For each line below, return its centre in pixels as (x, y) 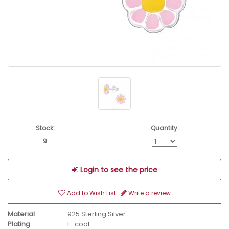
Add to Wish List (91, 193)
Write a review (149, 193)
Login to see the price (118, 170)
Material (21, 214)
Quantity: (165, 128)
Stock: (45, 128)
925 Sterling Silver (97, 214)
